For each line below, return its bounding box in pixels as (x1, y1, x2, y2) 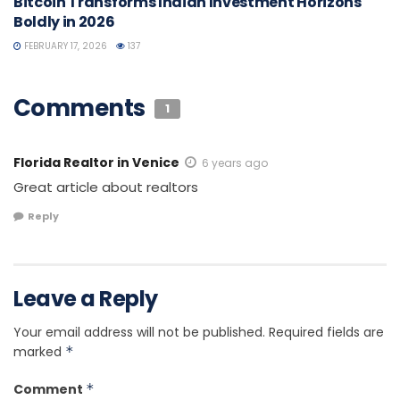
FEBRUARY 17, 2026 (21, 38, 107, 53)
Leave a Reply (13, 284, 158, 314)
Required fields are (269, 323, 384, 342)
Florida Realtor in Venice (13, 153, 179, 171)
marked (13, 343, 65, 362)
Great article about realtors (13, 177, 198, 196)
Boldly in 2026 (13, 11, 115, 32)
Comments (13, 91, 151, 124)
